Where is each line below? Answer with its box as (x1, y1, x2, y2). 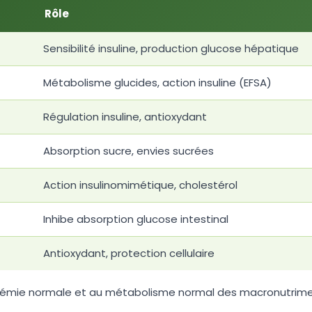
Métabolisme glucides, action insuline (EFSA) (43, 75, 272, 91)
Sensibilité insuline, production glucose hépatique (43, 41, 299, 56)
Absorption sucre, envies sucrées (43, 143, 214, 159)
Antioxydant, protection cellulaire (43, 246, 214, 261)
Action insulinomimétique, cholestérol (43, 178, 237, 193)
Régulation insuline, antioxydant (43, 109, 207, 125)
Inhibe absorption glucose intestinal (43, 212, 228, 227)
